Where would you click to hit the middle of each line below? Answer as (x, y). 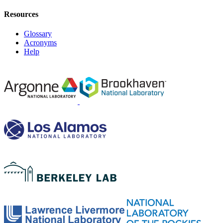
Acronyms (40, 43)
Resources (21, 14)
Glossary (38, 34)
